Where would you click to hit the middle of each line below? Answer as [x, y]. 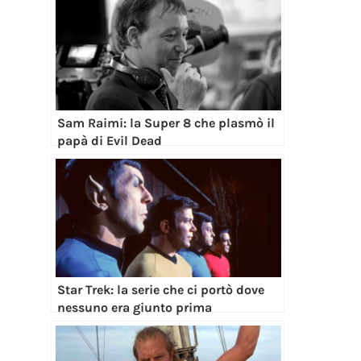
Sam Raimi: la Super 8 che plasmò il [166, 123]
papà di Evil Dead [110, 141]
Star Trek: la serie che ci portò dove [161, 290]
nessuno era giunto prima [135, 308]
